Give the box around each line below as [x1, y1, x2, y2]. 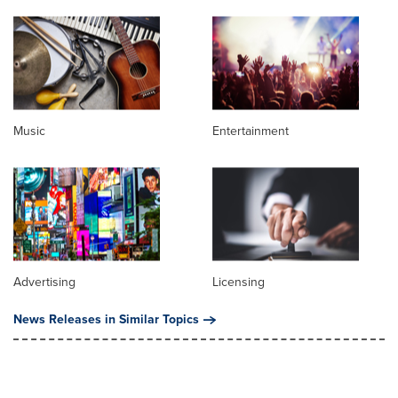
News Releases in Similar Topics [13, 309, 199, 329]
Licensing [212, 272, 265, 291]
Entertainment [212, 121, 289, 140]
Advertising [13, 272, 76, 291]
